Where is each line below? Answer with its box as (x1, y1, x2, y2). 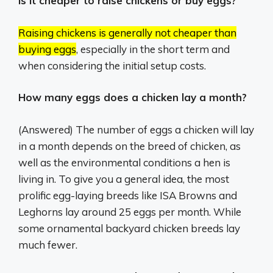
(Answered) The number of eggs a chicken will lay (18, 122, 254, 136)
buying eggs (18, 42, 76, 55)
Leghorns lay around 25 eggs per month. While (18, 205, 241, 218)
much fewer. (18, 238, 77, 251)
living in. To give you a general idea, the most (18, 172, 229, 185)
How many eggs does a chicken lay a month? (18, 91, 247, 104)
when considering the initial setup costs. (18, 58, 206, 72)
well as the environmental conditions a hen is (18, 155, 230, 169)
